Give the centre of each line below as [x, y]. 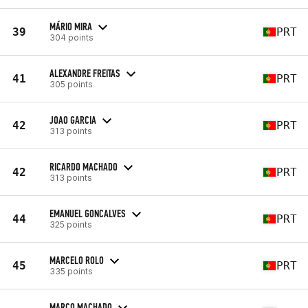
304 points [71, 37]
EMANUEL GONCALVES [88, 213]
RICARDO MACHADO [84, 166]
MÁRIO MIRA [71, 26]
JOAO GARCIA [73, 120]
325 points [71, 224]
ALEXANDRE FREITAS [85, 73]
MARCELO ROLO [77, 260]
